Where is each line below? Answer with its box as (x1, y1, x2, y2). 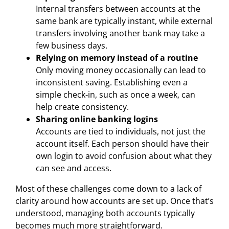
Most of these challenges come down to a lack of (15, 182, 201, 194)
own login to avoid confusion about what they (35, 150, 212, 162)
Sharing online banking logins (35, 113, 158, 125)
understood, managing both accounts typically (15, 207, 195, 219)
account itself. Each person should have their (35, 138, 209, 149)
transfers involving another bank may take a (35, 27, 205, 39)
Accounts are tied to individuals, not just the (35, 125, 205, 137)
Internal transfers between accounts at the (35, 3, 200, 14)
